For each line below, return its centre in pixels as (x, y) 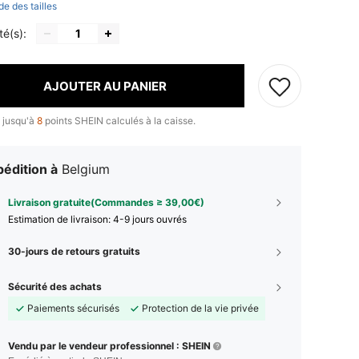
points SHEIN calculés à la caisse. (119, 121)
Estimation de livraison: (61, 219)
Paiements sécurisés (73, 308)
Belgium (86, 169)
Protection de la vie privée (200, 308)
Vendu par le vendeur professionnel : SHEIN (109, 346)
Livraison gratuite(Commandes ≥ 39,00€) (106, 202)
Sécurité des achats (55, 286)
